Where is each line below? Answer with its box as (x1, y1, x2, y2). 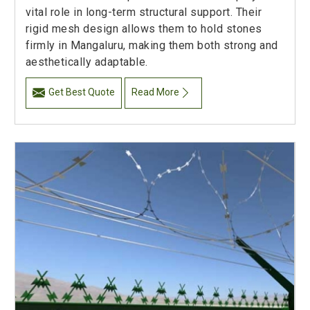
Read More (131, 86, 180, 98)
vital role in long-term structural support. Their (25, 6, 262, 19)
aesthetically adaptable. (25, 55, 148, 69)
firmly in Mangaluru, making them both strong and (25, 39, 278, 53)
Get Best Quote (48, 86, 115, 98)
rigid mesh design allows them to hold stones (25, 22, 262, 36)
